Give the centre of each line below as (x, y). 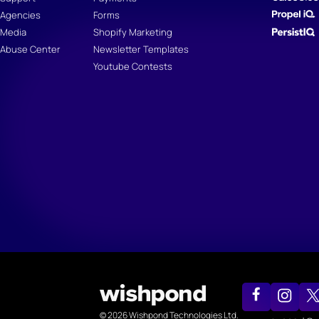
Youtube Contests (133, 67)
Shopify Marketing (133, 32)
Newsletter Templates (141, 49)
